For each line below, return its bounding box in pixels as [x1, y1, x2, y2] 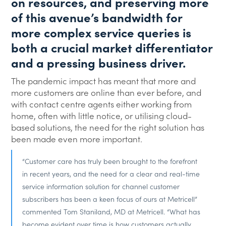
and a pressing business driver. [11, 54, 186, 71]
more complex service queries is [11, 24, 192, 40]
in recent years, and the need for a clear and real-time [22, 168, 200, 179]
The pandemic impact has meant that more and [11, 75, 196, 87]
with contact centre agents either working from [11, 98, 192, 110]
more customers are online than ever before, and [11, 86, 202, 98]
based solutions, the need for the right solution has [11, 121, 205, 133]
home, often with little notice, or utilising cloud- [11, 109, 192, 122]
